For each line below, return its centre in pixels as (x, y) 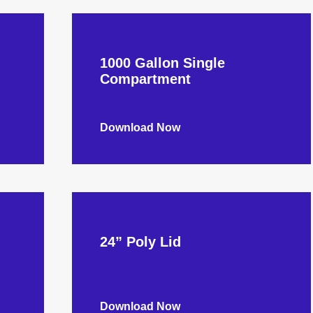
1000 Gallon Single (163, 63)
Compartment (146, 79)
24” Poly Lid (141, 242)
